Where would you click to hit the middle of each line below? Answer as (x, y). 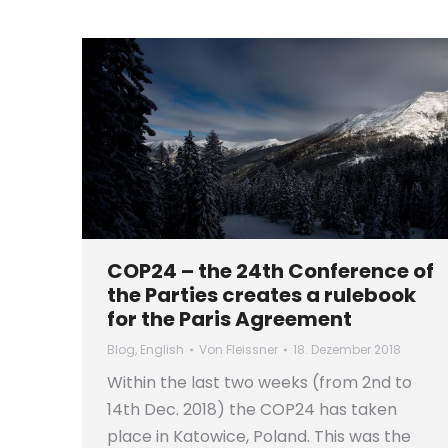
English (162, 349)
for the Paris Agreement (229, 318)
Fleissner (252, 349)
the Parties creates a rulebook (261, 294)
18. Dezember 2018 (347, 349)
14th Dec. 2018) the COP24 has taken (252, 409)
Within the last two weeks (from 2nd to (259, 382)
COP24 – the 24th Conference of (270, 270)
